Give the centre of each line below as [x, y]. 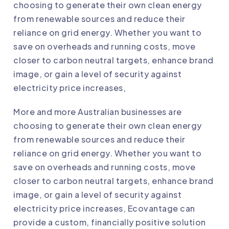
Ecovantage [153, 208]
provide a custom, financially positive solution [110, 222]
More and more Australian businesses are [98, 111]
